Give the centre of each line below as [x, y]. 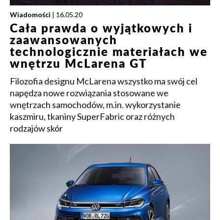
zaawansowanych [64, 41]
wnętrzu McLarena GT [79, 64]
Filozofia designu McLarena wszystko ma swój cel [104, 81]
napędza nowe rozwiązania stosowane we [89, 93]
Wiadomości [30, 14]
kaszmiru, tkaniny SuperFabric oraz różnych [92, 116]
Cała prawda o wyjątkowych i [101, 29]
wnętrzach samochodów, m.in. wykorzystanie [95, 105]
